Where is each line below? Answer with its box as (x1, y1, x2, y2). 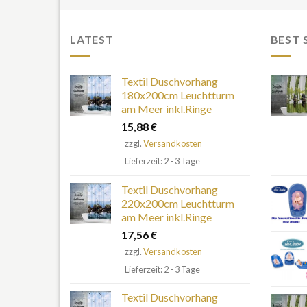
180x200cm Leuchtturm (121, 88, 234, 102)
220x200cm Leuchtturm (121, 196, 234, 210)
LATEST (70, 32, 114, 46)
